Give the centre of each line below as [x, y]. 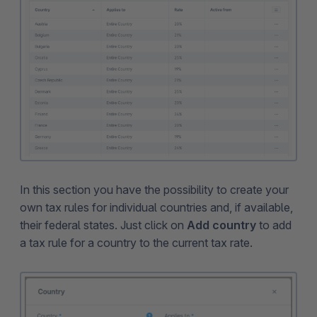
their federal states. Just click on [103, 225]
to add [274, 225]
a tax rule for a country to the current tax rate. [136, 243]
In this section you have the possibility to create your [154, 190]
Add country [221, 225]
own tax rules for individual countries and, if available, [156, 208]
